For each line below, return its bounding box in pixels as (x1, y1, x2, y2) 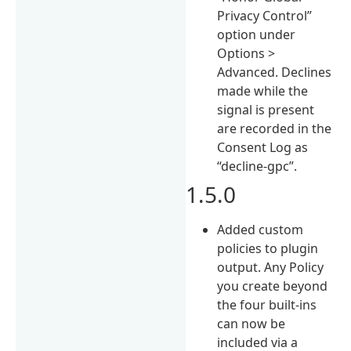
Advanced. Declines (217, 63, 332, 81)
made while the (217, 81, 309, 100)
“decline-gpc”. (217, 157, 298, 175)
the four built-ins (217, 295, 317, 313)
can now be (217, 314, 286, 332)
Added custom (217, 220, 304, 238)
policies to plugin (217, 239, 319, 257)
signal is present (217, 100, 315, 118)
